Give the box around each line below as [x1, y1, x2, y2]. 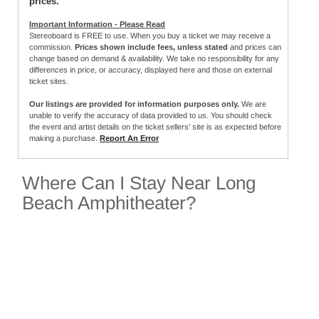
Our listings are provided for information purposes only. [29, 100, 239, 109]
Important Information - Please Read [29, 20, 165, 29]
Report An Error [100, 134, 159, 143]
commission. [29, 43, 75, 52]
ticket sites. [29, 77, 68, 86]
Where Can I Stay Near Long [22, 173, 256, 194]
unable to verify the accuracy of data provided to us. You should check [29, 111, 272, 120]
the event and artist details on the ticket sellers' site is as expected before [29, 122, 281, 132]
